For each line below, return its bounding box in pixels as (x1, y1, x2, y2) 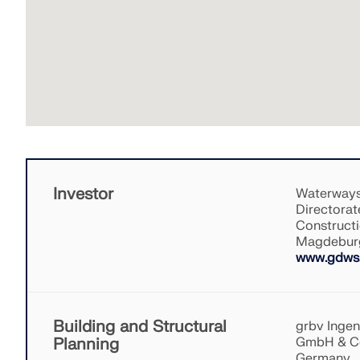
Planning (53, 334, 119, 354)
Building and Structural (53, 317, 227, 337)
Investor (53, 184, 113, 204)
